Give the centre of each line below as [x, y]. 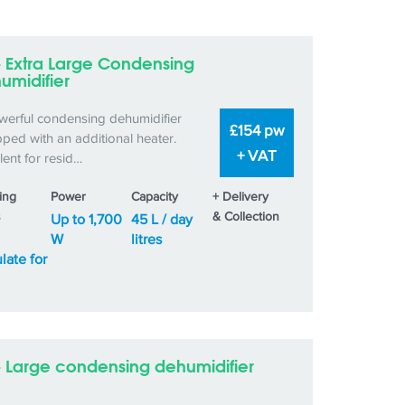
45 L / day [162, 220]
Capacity [155, 197]
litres [147, 240]
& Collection [246, 217]
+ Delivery [241, 197]
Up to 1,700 [86, 220]
